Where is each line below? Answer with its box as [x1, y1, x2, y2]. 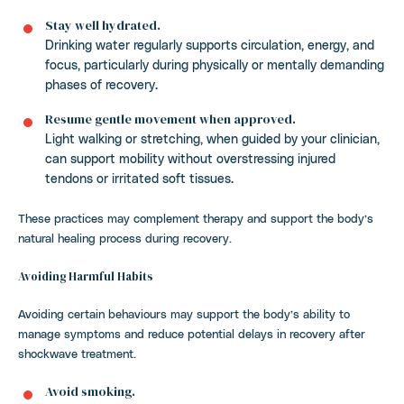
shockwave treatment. [18, 346, 136, 360]
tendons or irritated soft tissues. [45, 170, 234, 186]
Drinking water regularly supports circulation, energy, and [45, 37, 374, 52]
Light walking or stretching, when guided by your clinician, [45, 131, 380, 146]
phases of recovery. [45, 77, 158, 92]
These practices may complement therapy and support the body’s [18, 211, 373, 225]
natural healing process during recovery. [18, 231, 232, 244]
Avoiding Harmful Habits [18, 268, 153, 284]
